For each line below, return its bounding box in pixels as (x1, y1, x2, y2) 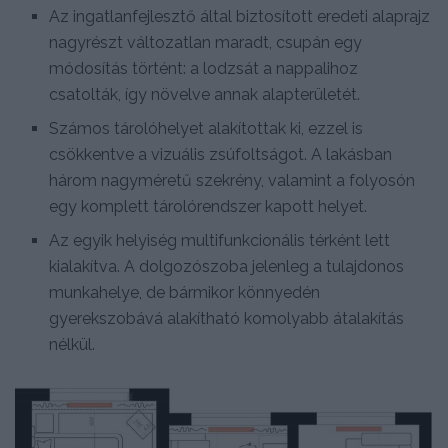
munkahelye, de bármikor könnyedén (49, 282, 321, 302)
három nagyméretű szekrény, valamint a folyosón (49, 170, 416, 190)
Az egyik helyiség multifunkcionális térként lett (49, 230, 391, 250)
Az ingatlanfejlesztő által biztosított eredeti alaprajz (49, 6, 431, 26)
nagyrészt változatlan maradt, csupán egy (49, 32, 363, 52)
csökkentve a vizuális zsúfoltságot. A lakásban (49, 144, 393, 164)
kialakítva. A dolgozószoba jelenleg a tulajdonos (49, 256, 405, 276)
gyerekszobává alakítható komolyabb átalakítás (49, 308, 405, 328)
